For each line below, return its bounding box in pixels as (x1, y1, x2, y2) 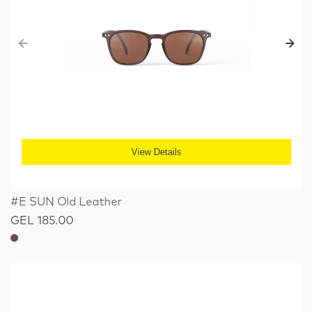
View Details (131, 147, 182, 157)
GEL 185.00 (10, 213, 73, 227)
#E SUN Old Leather (10, 194, 122, 208)
